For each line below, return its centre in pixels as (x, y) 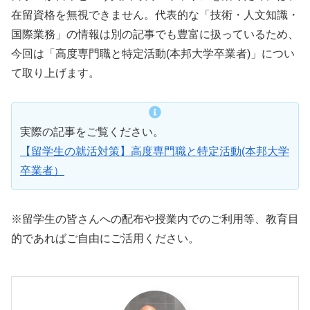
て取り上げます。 (55, 73)
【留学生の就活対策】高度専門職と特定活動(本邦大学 (155, 152)
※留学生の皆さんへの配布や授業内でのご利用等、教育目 (155, 219)
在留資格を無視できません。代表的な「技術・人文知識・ (155, 15)
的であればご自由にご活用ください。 (105, 239)
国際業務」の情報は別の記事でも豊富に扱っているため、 (155, 34)
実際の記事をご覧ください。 (92, 132)
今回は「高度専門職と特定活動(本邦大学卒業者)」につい (153, 53)
